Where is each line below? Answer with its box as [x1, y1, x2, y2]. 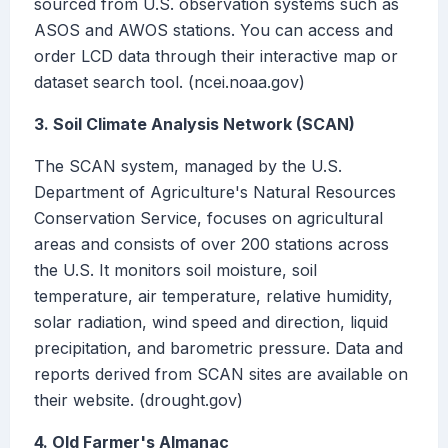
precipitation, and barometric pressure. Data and [34, 338, 403, 359]
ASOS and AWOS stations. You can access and [34, 20, 393, 41]
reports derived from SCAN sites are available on [34, 364, 408, 385]
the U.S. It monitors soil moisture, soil [34, 260, 317, 281]
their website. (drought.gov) [34, 390, 243, 411]
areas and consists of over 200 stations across [34, 234, 389, 255]
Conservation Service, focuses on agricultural [34, 208, 383, 229]
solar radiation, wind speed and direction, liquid [34, 312, 388, 333]
